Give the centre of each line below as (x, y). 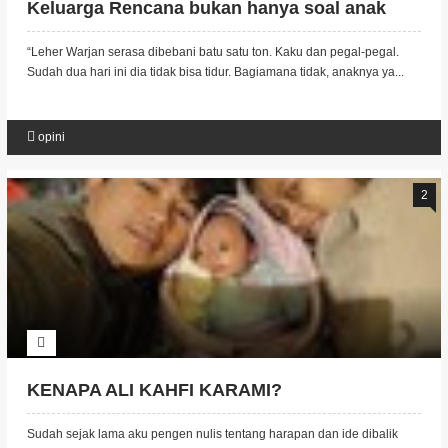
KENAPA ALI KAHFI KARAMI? (154, 390)
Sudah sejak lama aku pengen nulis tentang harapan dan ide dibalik (212, 434)
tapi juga (63, 33)
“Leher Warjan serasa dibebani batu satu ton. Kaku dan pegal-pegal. (212, 52)
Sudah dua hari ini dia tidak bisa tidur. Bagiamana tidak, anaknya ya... (215, 72)
